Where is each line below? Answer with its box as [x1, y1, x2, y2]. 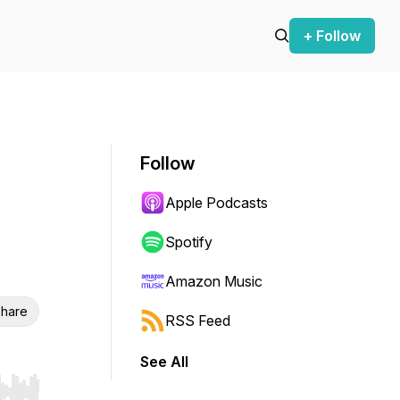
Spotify [165, 233, 212, 251]
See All [140, 353, 188, 371]
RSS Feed [165, 312, 230, 329]
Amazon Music [165, 272, 262, 290]
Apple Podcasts [165, 194, 268, 212]
